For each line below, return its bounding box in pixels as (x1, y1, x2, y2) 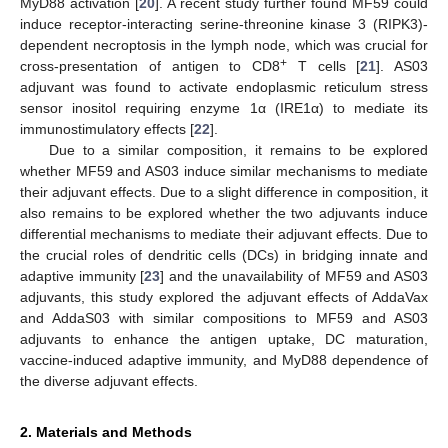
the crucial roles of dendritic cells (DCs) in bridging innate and (20, 246, 428, 263)
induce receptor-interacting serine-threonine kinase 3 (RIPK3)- (20, 15, 428, 32)
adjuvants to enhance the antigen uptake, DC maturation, (20, 330, 428, 347)
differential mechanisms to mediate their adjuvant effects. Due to (20, 225, 428, 242)
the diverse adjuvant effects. (20, 372, 198, 389)
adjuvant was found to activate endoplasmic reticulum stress (20, 78, 428, 95)
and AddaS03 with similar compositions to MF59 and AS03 (20, 309, 428, 326)
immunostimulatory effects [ (20, 120, 194, 137)
